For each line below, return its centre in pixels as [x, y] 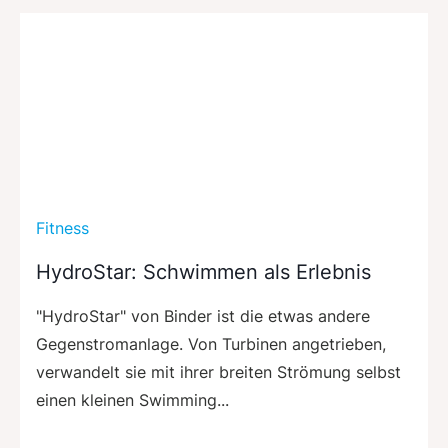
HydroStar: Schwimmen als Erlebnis [203, 271]
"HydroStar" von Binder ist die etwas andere [203, 315]
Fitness [62, 227]
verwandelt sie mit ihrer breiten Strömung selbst [218, 371]
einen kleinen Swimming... [132, 399]
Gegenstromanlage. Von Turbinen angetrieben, [211, 343]
